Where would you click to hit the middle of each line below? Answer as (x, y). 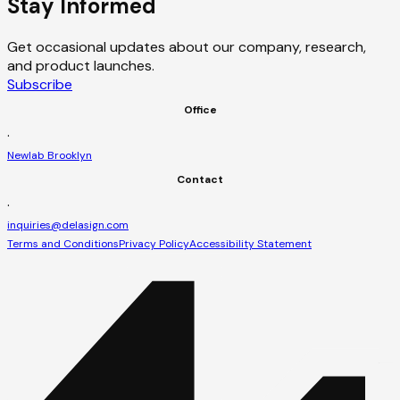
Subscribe (40, 84)
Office (200, 109)
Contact (200, 179)
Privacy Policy (154, 243)
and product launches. (81, 65)
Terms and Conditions (63, 243)
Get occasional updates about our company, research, (187, 46)
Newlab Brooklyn (50, 155)
